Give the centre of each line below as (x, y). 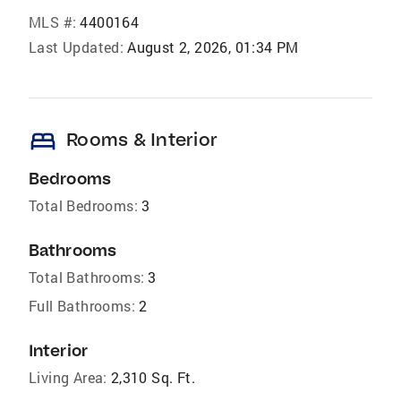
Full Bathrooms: (82, 306)
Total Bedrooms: (83, 205)
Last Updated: (77, 47)
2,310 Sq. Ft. (153, 377)
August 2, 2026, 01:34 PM (213, 47)
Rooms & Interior (142, 139)
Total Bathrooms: (87, 277)
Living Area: (68, 377)
